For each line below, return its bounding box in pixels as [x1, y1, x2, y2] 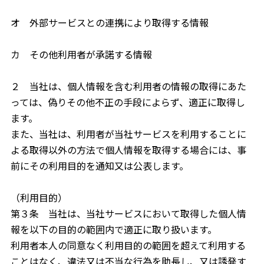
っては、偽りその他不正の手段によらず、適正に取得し [10, 95, 245, 109]
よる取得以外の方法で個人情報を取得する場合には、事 [10, 143, 246, 157]
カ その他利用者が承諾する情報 [10, 47, 152, 61]
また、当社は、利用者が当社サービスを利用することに [10, 127, 246, 141]
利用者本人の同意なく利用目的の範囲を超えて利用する [10, 238, 246, 252]
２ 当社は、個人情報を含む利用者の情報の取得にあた [10, 79, 246, 93]
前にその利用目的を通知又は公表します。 [10, 159, 189, 173]
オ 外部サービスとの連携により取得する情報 [10, 15, 209, 29]
